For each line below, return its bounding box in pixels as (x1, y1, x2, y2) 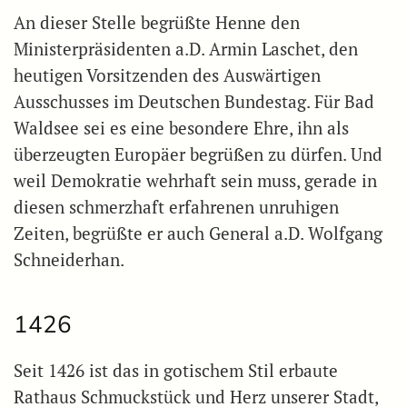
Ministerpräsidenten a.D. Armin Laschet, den (14, 38, 358, 61)
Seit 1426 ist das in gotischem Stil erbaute (14, 360, 338, 382)
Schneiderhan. (14, 249, 124, 272)
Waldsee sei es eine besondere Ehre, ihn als (14, 117, 349, 140)
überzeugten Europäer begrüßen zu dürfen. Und (14, 144, 382, 166)
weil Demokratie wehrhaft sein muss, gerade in (14, 170, 377, 193)
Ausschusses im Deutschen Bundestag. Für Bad (14, 91, 374, 114)
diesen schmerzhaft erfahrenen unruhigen (14, 196, 339, 219)
